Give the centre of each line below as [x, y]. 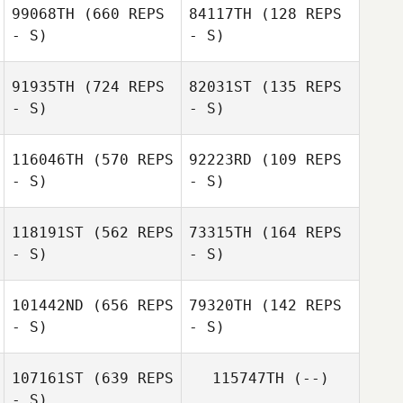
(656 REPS [129, 305]
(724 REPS [120, 87]
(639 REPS [129, 378]
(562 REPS [129, 233]
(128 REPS [297, 14]
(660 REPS [120, 14]
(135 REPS [297, 87]
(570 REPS [129, 160]
